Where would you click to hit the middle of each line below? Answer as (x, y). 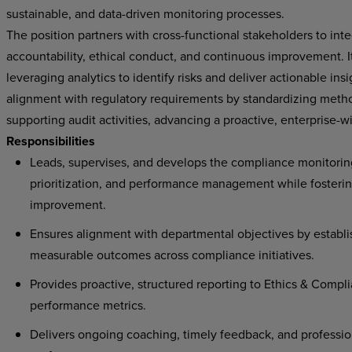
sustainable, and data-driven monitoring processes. (145, 13)
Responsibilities (50, 141)
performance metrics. (89, 305)
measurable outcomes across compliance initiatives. (172, 255)
